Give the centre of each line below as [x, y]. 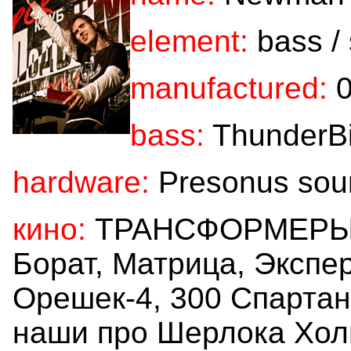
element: [189, 41]
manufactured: [229, 88]
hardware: [81, 182]
